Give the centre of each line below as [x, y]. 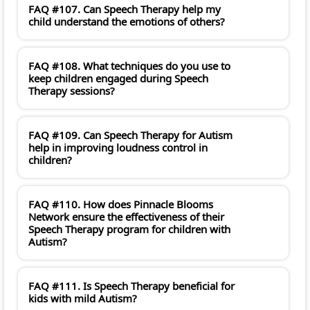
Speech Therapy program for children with [129, 229]
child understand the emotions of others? [127, 22]
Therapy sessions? [72, 91]
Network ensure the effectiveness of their [126, 217]
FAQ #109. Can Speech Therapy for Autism [130, 135]
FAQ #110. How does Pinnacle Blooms [121, 204]
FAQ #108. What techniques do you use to [129, 66]
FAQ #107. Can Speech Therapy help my [125, 9]
